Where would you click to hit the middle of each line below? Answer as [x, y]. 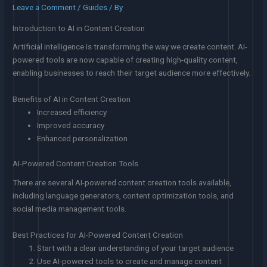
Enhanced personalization [83, 138]
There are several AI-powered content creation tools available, [122, 183]
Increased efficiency [72, 112]
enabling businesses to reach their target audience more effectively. [132, 73]
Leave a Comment [44, 7]
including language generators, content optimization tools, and [123, 196]
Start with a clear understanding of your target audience [136, 248]
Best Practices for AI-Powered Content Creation [98, 235]
